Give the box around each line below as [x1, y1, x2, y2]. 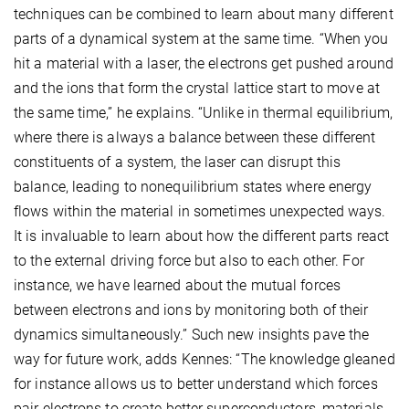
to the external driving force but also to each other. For [14, 252, 364, 270]
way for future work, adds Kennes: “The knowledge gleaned [14, 351, 395, 369]
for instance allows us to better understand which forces [14, 375, 378, 393]
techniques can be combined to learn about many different [14, 5, 393, 24]
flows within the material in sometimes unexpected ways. [14, 203, 386, 221]
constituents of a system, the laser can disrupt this [14, 153, 341, 172]
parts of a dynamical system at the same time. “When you [14, 30, 389, 48]
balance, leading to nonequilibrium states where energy [14, 178, 372, 196]
